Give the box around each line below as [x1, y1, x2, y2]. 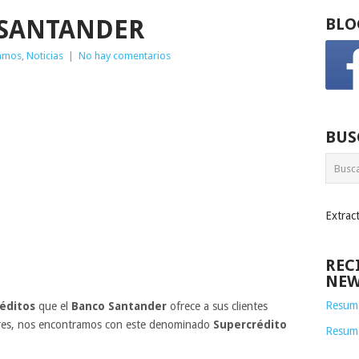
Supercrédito [210, 318, 287, 331]
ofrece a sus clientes [167, 300, 268, 313]
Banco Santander [68, 300, 167, 313]
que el [35, 300, 68, 313]
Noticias [26, 50, 63, 62]
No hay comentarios [79, 50, 171, 62]
